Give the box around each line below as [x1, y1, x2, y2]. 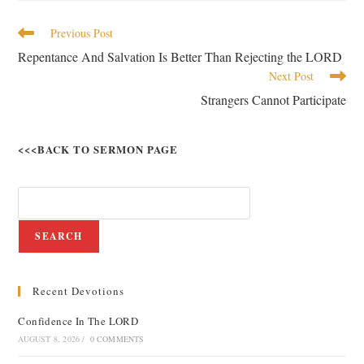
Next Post [268, 68, 314, 84]
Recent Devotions [32, 284, 125, 298]
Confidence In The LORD [18, 314, 139, 328]
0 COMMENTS [89, 333, 145, 344]
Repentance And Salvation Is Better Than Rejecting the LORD [18, 48, 343, 65]
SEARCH [35, 229, 83, 243]
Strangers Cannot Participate [200, 91, 346, 108]
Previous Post [50, 25, 114, 41]
